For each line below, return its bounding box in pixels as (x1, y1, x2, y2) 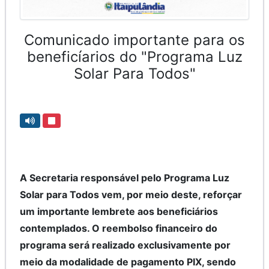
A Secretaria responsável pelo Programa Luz (20, 171, 229, 184)
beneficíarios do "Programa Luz (26, 47, 243, 65)
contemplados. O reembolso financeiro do (20, 222, 217, 234)
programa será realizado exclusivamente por (20, 238, 231, 251)
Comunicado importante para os (24, 31, 245, 49)
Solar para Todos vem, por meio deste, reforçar (20, 188, 242, 201)
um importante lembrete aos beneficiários (20, 205, 218, 217)
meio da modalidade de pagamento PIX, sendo (20, 255, 236, 268)
